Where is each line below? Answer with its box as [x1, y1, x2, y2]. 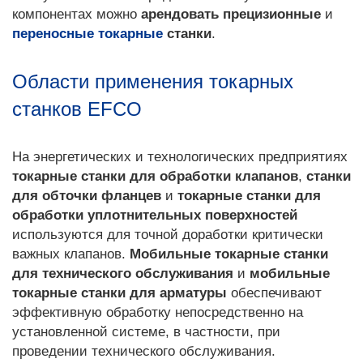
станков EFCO [12, 98, 142, 120]
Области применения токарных [12, 70, 293, 92]
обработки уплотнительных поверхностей [12, 207, 297, 223]
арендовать [141, 6, 219, 22]
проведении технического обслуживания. [12, 344, 275, 359]
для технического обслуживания [12, 266, 233, 281]
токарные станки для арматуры [12, 285, 227, 301]
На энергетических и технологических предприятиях [12, 149, 348, 164]
